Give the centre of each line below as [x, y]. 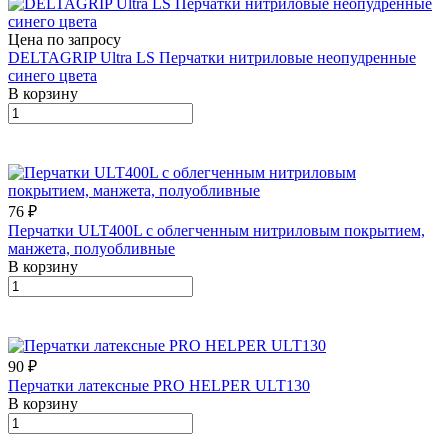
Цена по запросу [64, 39]
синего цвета [52, 75]
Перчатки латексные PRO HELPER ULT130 [159, 385]
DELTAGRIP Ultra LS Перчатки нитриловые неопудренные [212, 57]
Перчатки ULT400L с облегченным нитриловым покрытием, [216, 230]
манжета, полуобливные [91, 248]
